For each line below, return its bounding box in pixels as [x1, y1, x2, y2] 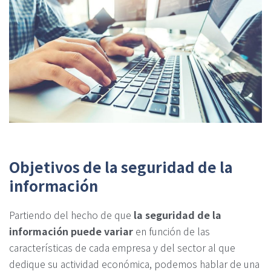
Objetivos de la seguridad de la [9, 155, 233, 177]
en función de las [133, 223, 210, 238]
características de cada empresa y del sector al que [9, 240, 235, 255]
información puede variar [9, 223, 133, 238]
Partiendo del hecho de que [9, 207, 134, 222]
